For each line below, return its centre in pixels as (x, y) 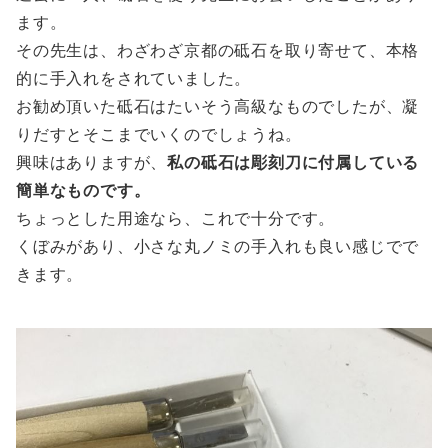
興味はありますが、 (92, 161)
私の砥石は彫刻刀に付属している (293, 161)
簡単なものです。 (83, 189)
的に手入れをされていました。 (134, 77)
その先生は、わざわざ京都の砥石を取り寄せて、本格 (218, 49)
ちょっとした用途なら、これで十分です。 (176, 217)
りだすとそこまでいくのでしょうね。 (159, 133)
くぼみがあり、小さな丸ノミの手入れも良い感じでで (218, 245)
